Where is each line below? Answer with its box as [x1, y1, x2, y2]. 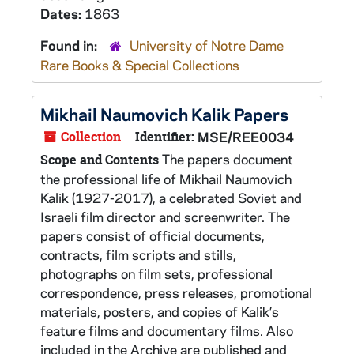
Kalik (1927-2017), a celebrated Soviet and [40, 189, 302, 206]
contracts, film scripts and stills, [40, 246, 236, 263]
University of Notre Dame [130, 36, 284, 54]
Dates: [40, 5, 85, 22]
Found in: [40, 36, 100, 54]
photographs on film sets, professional [40, 265, 273, 282]
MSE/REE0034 [198, 128, 294, 145]
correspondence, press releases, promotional [40, 284, 312, 301]
